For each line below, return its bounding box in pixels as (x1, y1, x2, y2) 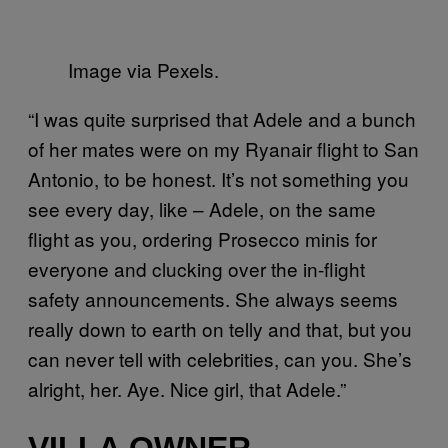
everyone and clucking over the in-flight (28, 254, 365, 282)
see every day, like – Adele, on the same (28, 194, 376, 222)
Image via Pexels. (68, 55, 219, 83)
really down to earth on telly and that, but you (28, 314, 412, 342)
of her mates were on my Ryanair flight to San (28, 134, 419, 162)
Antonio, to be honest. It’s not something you (28, 164, 409, 192)
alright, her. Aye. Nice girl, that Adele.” (28, 374, 346, 402)
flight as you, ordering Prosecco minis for (28, 224, 377, 252)
